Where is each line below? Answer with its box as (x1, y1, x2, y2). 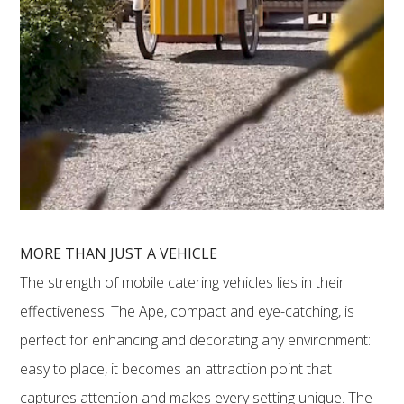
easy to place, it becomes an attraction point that (20, 358, 333, 379)
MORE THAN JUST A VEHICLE (20, 243, 218, 263)
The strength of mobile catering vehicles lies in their (20, 271, 345, 292)
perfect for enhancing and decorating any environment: (20, 329, 372, 350)
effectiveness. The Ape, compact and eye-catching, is (20, 300, 355, 321)
